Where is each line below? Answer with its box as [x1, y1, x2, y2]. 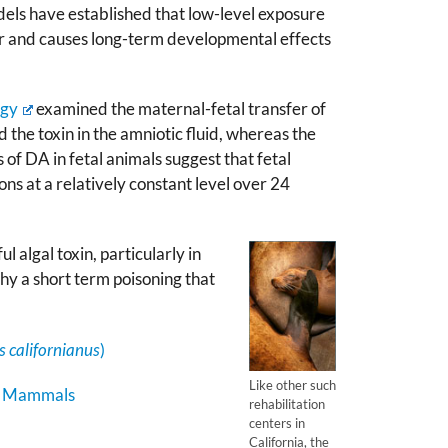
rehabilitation [249, 395, 325, 412]
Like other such [249, 376, 336, 393]
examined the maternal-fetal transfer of [32, 98, 326, 119]
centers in [249, 414, 305, 431]
